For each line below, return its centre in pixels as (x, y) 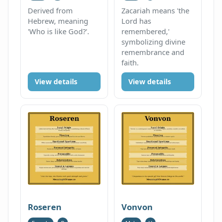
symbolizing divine (154, 41)
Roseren (45, 207)
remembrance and (153, 52)
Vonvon (137, 207)
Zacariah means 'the (156, 10)
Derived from (51, 10)
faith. (130, 62)
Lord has (137, 21)
